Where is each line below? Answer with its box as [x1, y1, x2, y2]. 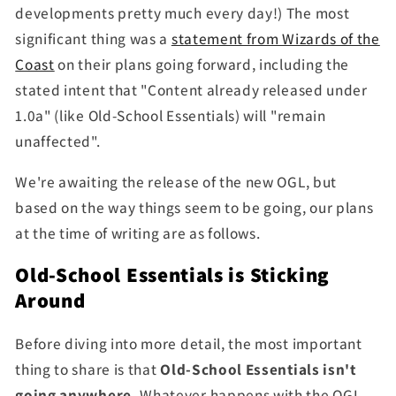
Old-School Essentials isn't [160, 359, 356, 380]
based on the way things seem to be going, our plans [15, 197, 374, 218]
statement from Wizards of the [171, 28, 380, 49]
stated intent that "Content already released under [15, 80, 368, 101]
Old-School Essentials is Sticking [15, 262, 331, 289]
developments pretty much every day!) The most [15, 3, 350, 24]
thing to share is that [15, 359, 161, 380]
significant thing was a [15, 28, 171, 49]
